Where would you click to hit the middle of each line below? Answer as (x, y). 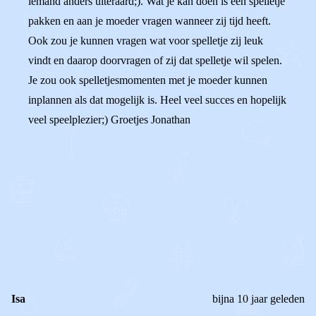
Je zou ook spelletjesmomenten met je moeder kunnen (148, 80)
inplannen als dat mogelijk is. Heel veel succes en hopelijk (157, 100)
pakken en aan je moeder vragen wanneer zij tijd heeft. (150, 21)
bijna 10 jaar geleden (259, 299)
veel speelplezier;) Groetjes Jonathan (109, 120)
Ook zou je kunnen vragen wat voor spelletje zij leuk (146, 41)
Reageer (80, 235)
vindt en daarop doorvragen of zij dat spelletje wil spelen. (155, 60)
